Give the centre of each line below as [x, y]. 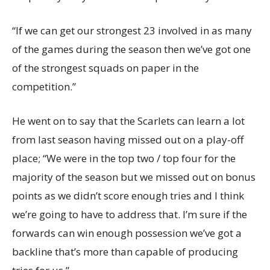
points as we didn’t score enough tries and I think [128, 196]
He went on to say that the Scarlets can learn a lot [128, 121]
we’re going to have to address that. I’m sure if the [130, 215]
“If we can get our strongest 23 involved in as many [132, 31]
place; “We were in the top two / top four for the [124, 159]
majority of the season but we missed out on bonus [134, 177]
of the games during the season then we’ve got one [131, 49]
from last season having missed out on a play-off [128, 140]
